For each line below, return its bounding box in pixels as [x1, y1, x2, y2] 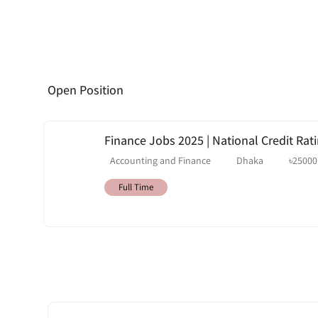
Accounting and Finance [110, 153, 211, 167]
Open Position [48, 82, 124, 98]
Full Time [119, 180, 153, 193]
